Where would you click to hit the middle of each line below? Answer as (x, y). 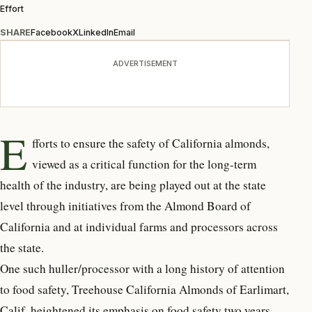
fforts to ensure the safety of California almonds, (151, 143)
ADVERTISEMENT (145, 63)
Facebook (52, 32)
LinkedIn (96, 32)
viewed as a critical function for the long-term (145, 164)
